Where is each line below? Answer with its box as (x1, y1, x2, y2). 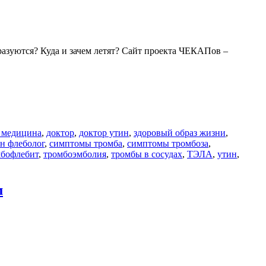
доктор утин (79, 127, 129, 138)
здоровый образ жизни (134, 127, 226, 138)
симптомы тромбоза (127, 138, 208, 148)
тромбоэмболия (43, 148, 106, 159)
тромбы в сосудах (111, 148, 182, 159)
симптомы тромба (49, 138, 122, 148)
